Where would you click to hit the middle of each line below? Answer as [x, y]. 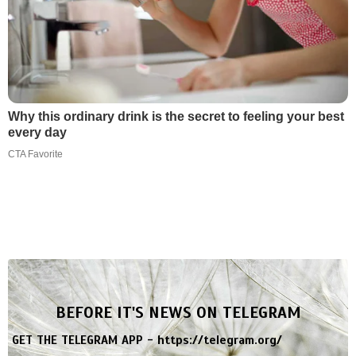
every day [37, 133]
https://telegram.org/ [220, 341]
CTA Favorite [35, 155]
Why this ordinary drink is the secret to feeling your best [176, 117]
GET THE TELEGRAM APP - [85, 341]
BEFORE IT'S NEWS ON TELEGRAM [178, 313]
